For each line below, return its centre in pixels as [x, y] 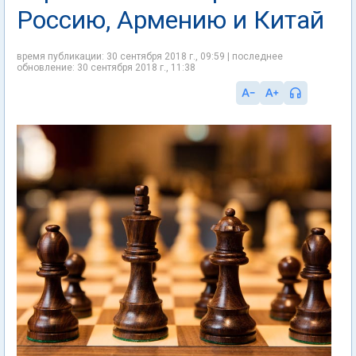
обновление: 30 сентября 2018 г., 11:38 [106, 68]
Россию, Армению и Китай [170, 20]
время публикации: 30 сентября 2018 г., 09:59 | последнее [150, 56]
